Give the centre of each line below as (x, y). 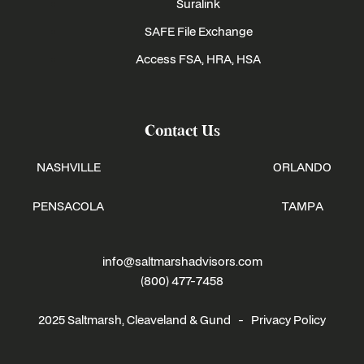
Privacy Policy (288, 320)
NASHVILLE (68, 167)
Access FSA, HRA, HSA (198, 59)
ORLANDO (302, 167)
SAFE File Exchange (198, 31)
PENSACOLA (68, 206)
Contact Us (182, 131)
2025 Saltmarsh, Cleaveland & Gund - (145, 320)
